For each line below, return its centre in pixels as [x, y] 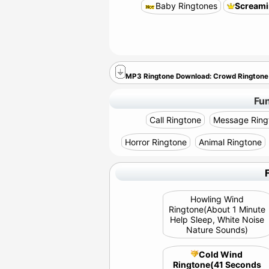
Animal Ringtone [230, 142]
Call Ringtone [175, 120]
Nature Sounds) [217, 230]
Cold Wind [221, 254]
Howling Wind [217, 199]
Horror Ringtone [156, 142]
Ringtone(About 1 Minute [217, 209]
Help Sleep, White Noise [217, 219]
